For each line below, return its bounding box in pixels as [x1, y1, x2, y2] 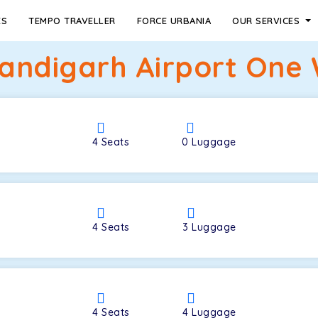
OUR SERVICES [232, 15, 303, 26]
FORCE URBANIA [136, 15, 212, 26]
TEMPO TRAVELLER [28, 15, 116, 26]
